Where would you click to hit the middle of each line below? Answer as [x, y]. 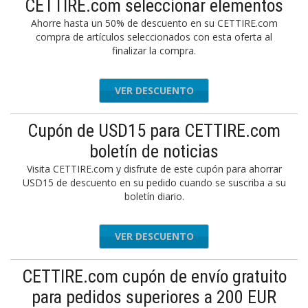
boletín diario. [154, 196]
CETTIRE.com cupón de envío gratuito [154, 276]
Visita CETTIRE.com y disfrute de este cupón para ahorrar [154, 169]
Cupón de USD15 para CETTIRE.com [154, 131]
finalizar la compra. [154, 51]
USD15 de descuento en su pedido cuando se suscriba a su [154, 183]
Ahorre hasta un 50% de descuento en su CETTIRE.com [154, 23]
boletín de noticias [154, 151]
